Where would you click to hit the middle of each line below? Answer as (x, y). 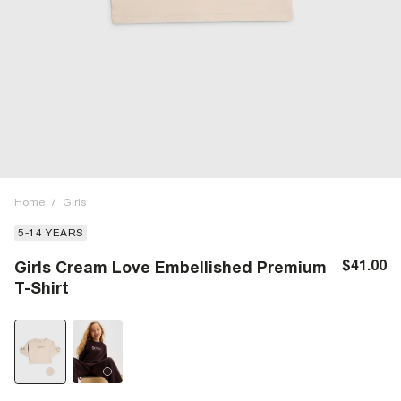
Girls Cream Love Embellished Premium (171, 267)
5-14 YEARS (51, 233)
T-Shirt (42, 288)
